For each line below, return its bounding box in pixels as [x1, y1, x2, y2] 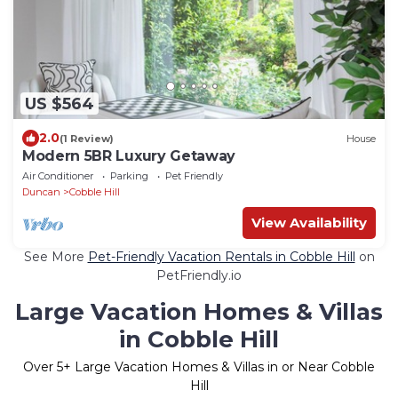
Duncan [22, 186, 60, 199]
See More [23, 249, 88, 266]
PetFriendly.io [156, 267, 242, 284]
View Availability [251, 214, 367, 232]
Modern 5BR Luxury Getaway [22, 147, 235, 165]
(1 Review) [60, 131, 114, 145]
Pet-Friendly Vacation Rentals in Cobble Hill [87, 249, 355, 266]
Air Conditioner [22, 170, 93, 183]
